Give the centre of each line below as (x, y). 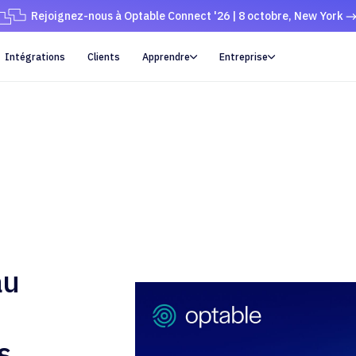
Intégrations (35, 56)
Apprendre (166, 56)
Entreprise (244, 56)
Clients (104, 56)
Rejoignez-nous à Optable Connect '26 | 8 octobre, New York (187, 15)
